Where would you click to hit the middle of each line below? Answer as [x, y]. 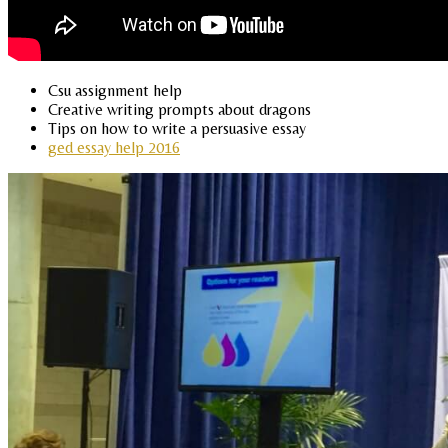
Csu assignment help [115, 91]
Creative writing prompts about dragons [179, 110]
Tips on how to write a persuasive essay [177, 129]
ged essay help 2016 [114, 148]
